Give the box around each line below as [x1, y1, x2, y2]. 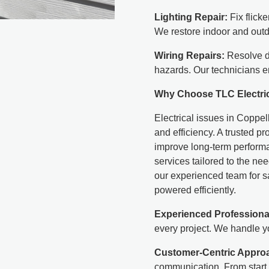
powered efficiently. [154, 184, 237, 195]
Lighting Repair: [154, 11, 228, 22]
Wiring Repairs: [154, 50, 225, 61]
